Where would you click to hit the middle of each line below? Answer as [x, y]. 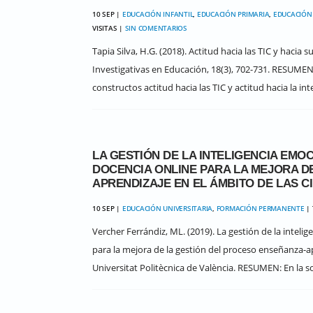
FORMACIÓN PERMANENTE [260, 208]
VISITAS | [109, 28]
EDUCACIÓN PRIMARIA [233, 14]
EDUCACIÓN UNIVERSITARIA [167, 208]
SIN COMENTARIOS [156, 28]
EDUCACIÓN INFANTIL [158, 14]
